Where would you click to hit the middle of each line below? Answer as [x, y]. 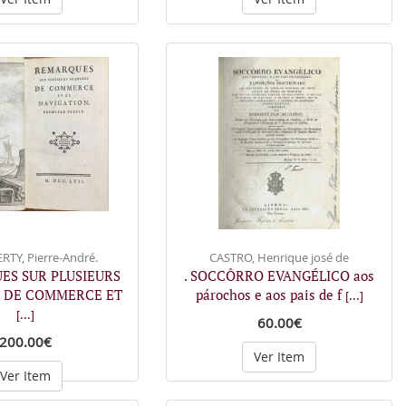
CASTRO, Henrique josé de [279, 257]
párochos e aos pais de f [270, 294]
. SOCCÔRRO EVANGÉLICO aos [279, 275]
